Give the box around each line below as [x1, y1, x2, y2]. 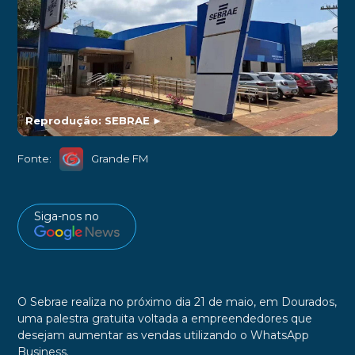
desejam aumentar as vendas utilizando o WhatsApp [17, 328, 309, 343]
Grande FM [90, 152, 149, 166]
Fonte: [17, 152, 52, 166]
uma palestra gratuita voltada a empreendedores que [17, 311, 312, 326]
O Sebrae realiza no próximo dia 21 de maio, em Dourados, [17, 295, 337, 310]
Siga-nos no [33, 208, 99, 223]
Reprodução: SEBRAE [25, 113, 150, 127]
